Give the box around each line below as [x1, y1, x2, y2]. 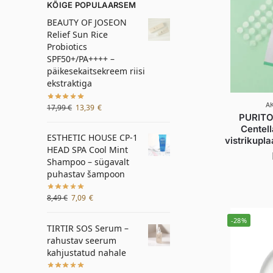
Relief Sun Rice [47, 29, 108, 41]
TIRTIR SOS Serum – [47, 222, 129, 234]
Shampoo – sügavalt [47, 155, 129, 168]
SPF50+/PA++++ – [47, 53, 115, 65]
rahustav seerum [47, 234, 116, 246]
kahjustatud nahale [47, 246, 126, 258]
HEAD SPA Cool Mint [47, 143, 128, 155]
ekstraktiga [47, 77, 92, 90]
